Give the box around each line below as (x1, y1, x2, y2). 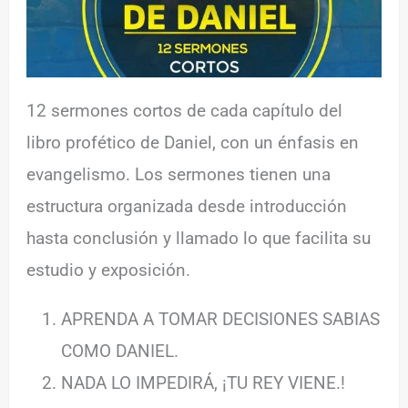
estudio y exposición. (26, 259, 191, 280)
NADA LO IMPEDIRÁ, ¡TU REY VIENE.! (61, 372, 346, 393)
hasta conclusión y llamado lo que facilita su (26, 227, 372, 249)
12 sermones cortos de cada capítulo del (26, 99, 343, 121)
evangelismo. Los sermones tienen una (26, 163, 331, 185)
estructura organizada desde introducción (26, 195, 348, 217)
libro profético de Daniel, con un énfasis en (26, 131, 360, 153)
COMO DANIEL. (61, 340, 179, 362)
